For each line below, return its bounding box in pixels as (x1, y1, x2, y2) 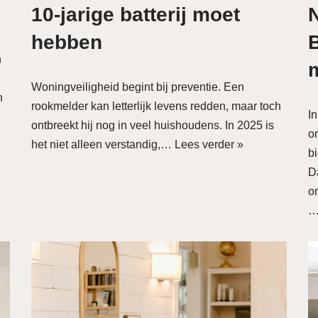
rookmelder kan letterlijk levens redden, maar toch (31, 100, 281, 112)
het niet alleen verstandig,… (31, 138, 175, 150)
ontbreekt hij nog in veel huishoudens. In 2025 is (31, 119, 274, 131)
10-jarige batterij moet (31, 4, 240, 26)
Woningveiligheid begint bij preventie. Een (31, 81, 244, 93)
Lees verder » (175, 138, 243, 150)
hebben (31, 31, 102, 53)
